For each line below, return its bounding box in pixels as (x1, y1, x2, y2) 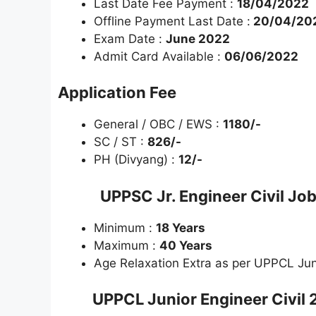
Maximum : (94, 238, 159, 253)
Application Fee (58, 83, 176, 102)
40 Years (159, 238, 212, 253)
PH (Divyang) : (94, 152, 178, 167)
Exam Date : (94, 31, 166, 46)
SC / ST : (94, 135, 147, 150)
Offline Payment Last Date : (94, 13, 250, 28)
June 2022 (166, 31, 230, 46)
